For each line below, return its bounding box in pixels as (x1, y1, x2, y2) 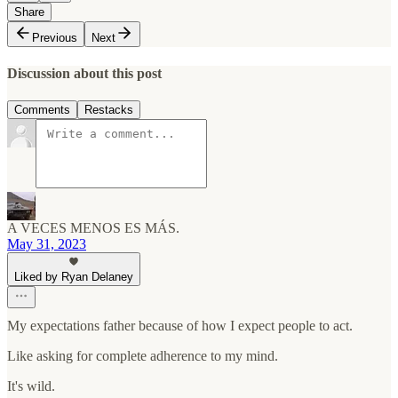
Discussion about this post (7, 65, 162, 81)
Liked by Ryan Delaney (14, 270, 133, 284)
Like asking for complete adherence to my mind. (7, 348, 278, 364)
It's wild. (7, 378, 55, 394)
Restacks (84, 103, 133, 117)
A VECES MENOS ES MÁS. (7, 220, 179, 236)
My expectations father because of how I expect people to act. (7, 318, 353, 334)
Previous (32, 30, 77, 44)
